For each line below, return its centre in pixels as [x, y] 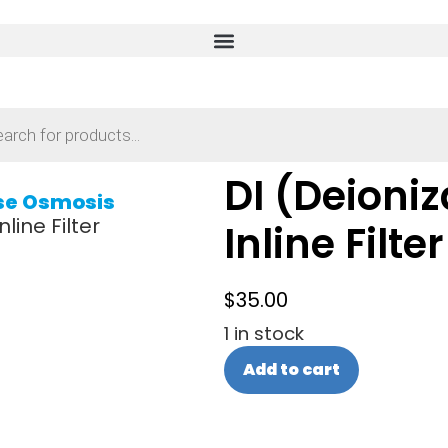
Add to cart [292, 369]
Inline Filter [334, 244]
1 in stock [264, 333]
